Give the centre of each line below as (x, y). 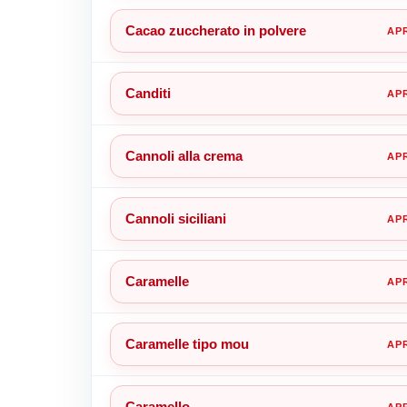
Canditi (148, 93)
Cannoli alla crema (184, 155)
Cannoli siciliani (175, 218)
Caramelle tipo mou (187, 343)
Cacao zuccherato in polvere (215, 30)
